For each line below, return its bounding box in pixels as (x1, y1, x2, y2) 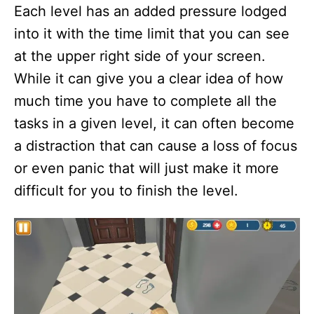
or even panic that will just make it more (14, 159, 279, 177)
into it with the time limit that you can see (14, 25, 289, 42)
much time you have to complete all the (14, 92, 277, 109)
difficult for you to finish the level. (14, 182, 238, 199)
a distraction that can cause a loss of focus (14, 137, 297, 154)
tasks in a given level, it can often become (14, 114, 294, 132)
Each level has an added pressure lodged (14, 2, 287, 20)
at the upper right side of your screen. (14, 47, 266, 64)
